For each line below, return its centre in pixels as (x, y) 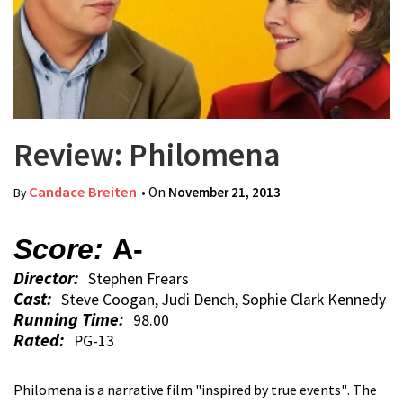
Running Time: (69, 319)
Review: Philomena (147, 154)
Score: (58, 249)
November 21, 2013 (224, 192)
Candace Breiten (83, 192)
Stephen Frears (139, 279)
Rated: (39, 340)
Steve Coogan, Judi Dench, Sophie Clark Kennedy (224, 300)
